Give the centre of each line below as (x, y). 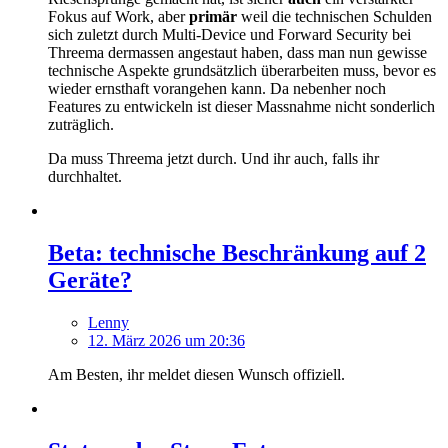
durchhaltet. (85, 177)
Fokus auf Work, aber (118, 17)
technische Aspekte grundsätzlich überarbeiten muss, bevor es (242, 71)
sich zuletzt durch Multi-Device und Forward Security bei (229, 35)
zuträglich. (81, 125)
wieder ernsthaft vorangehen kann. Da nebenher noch (217, 89)
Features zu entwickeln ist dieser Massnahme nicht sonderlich (241, 107)
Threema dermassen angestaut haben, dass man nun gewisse (237, 53)
